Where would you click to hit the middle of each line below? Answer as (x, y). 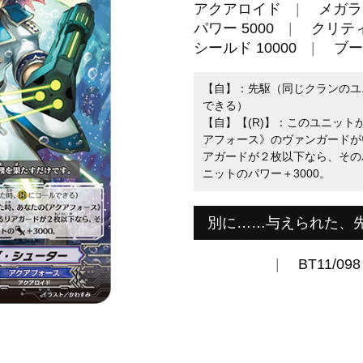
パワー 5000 (234, 28)
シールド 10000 (245, 47)
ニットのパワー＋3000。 (266, 174)
